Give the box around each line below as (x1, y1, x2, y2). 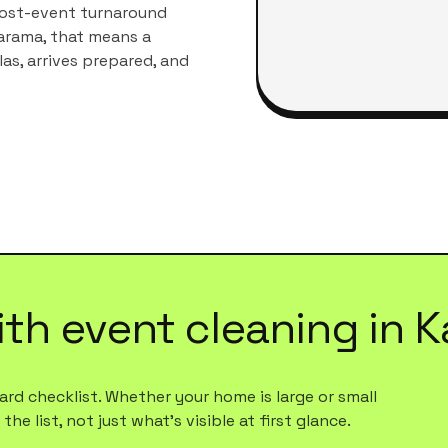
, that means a (43, 26, 151, 47)
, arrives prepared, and (20, 50, 189, 71)
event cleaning (59, 300, 359, 356)
